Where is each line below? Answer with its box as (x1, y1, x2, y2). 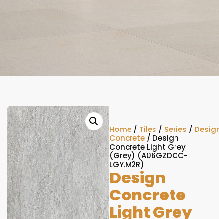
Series (164, 124, 187, 134)
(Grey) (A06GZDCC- (109, 151, 188, 161)
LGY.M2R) (109, 159, 144, 170)
